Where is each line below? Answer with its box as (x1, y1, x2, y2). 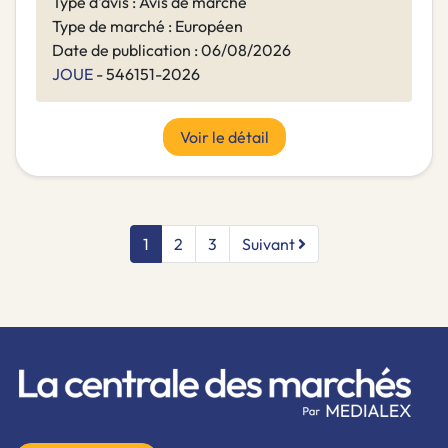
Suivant (241, 234, 298, 255)
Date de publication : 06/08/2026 (52, 40, 291, 61)
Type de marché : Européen (52, 16, 243, 37)
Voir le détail (179, 127, 269, 148)
